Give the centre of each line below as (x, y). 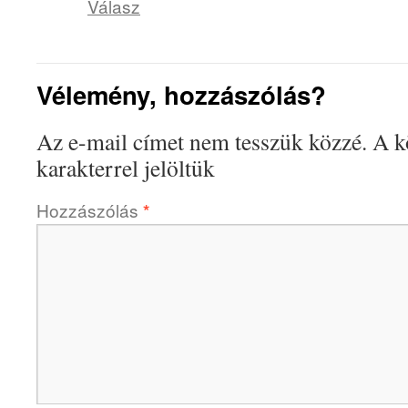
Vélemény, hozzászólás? (181, 94)
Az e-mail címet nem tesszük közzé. (202, 141)
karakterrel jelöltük (126, 168)
